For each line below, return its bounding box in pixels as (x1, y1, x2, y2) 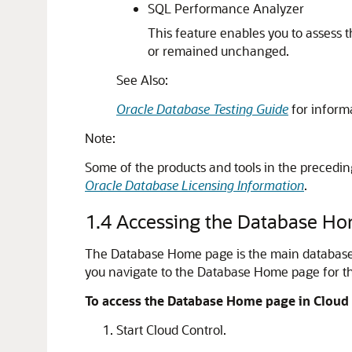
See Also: (116, 71, 168, 88)
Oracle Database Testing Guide (116, 101, 288, 117)
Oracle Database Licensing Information (85, 177, 304, 193)
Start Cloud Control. (116, 321, 226, 338)
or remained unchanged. (148, 42, 289, 59)
